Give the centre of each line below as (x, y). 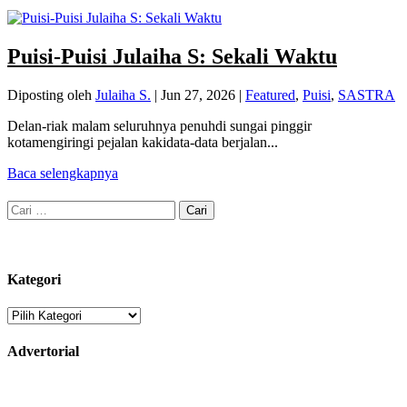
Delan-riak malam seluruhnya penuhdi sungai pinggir (159, 125)
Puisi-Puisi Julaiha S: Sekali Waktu (172, 56)
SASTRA (367, 94)
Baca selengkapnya (63, 173)
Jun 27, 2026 (198, 94)
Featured (270, 94)
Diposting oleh (51, 94)
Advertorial (43, 352)
